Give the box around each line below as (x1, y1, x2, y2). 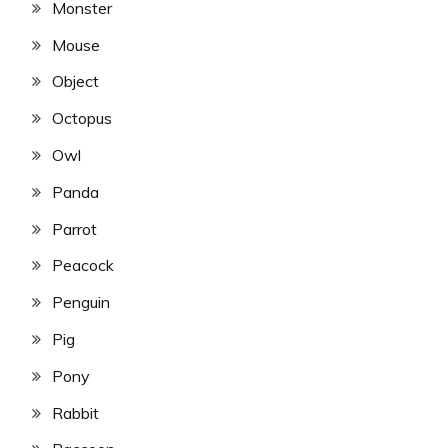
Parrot (52, 218, 97, 239)
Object (52, 71, 99, 92)
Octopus (52, 108, 112, 129)
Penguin (52, 292, 110, 313)
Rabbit (52, 402, 99, 423)
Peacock (52, 255, 114, 276)
